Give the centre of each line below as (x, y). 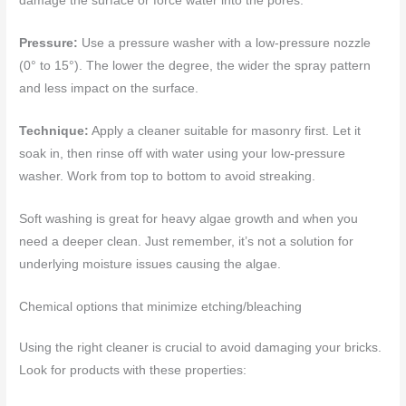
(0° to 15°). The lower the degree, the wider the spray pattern (195, 66)
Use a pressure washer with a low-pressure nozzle (225, 43)
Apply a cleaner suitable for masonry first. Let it (225, 130)
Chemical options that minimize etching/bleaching (161, 306)
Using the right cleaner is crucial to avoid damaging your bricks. (201, 347)
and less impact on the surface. (109, 88)
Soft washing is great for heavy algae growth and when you (189, 218)
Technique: (54, 130)
